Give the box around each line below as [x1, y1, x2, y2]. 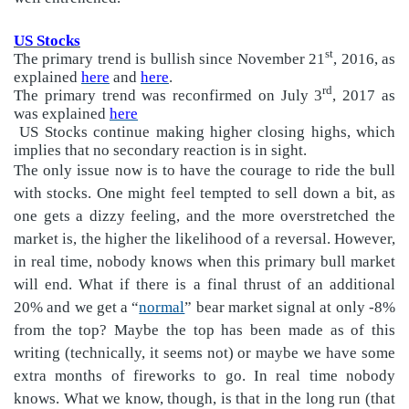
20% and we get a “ [14, 298, 140, 316]
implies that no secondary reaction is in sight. [14, 141, 307, 159]
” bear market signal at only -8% [184, 298, 396, 316]
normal [139, 298, 185, 316]
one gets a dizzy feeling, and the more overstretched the [14, 206, 395, 225]
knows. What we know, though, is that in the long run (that [14, 389, 395, 407]
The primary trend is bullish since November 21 [14, 49, 326, 68]
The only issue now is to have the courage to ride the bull [14, 161, 395, 179]
